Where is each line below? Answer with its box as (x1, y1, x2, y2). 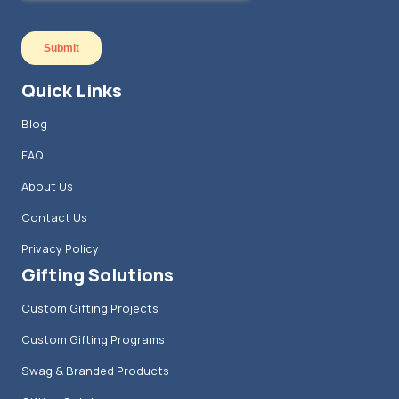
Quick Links (21, 77, 122, 102)
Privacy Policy (21, 240, 99, 256)
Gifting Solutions (21, 262, 174, 287)
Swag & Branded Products (21, 362, 169, 379)
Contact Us (21, 208, 87, 225)
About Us (21, 177, 73, 194)
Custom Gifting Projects (21, 299, 159, 316)
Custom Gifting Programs (21, 330, 165, 347)
